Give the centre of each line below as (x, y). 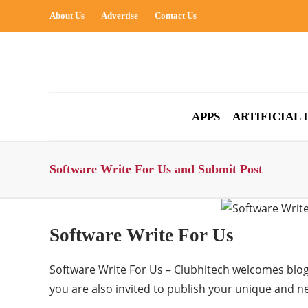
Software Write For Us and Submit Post (156, 169)
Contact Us (176, 15)
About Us (67, 15)
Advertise (120, 15)
